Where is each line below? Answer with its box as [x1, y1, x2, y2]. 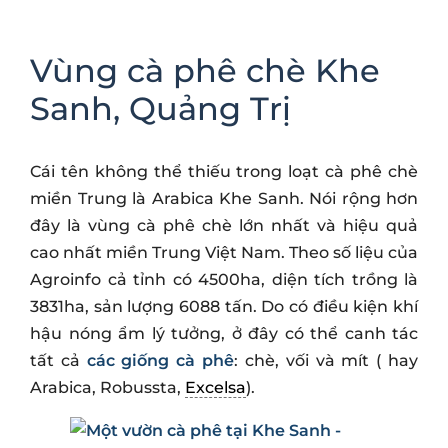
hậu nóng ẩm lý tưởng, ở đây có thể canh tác [30, 323, 418, 343]
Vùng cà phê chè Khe [30, 50, 380, 90]
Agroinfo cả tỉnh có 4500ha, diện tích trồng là [30, 269, 418, 289]
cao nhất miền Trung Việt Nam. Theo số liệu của [30, 242, 418, 262]
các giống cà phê [86, 350, 235, 370]
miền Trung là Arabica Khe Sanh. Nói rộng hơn [30, 188, 418, 208]
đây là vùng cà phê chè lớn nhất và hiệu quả [30, 215, 418, 235]
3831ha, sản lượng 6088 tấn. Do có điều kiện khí [30, 296, 418, 316]
